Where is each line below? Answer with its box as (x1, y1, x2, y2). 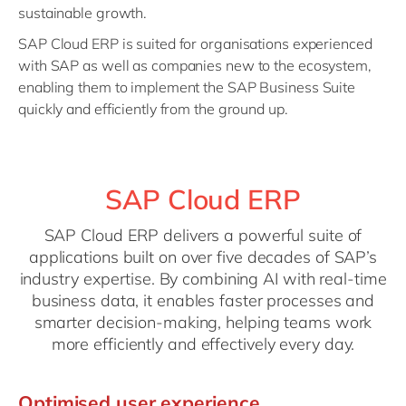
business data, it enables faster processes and (31, 289, 375, 311)
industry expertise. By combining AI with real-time (19, 267, 387, 289)
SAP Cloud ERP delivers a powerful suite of (43, 224, 362, 246)
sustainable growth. (18, 3, 148, 22)
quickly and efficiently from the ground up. (18, 99, 288, 118)
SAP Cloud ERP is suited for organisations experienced (18, 34, 372, 53)
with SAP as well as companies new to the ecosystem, (18, 55, 372, 74)
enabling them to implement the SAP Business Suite (18, 77, 356, 96)
